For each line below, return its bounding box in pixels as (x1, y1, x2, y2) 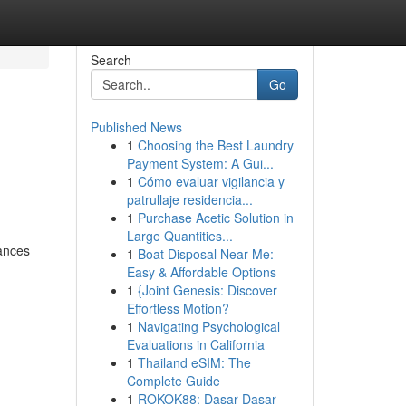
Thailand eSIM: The (137, 353, 251, 372)
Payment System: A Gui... (126, 154, 274, 172)
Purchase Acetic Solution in (137, 208, 294, 227)
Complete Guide (126, 372, 220, 390)
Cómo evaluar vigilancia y (137, 172, 285, 190)
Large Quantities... (126, 227, 233, 245)
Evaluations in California (126, 335, 265, 353)
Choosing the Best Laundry (137, 136, 294, 154)
